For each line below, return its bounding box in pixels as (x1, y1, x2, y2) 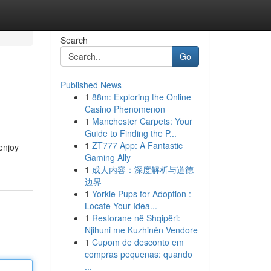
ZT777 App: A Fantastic (91, 139, 183, 151)
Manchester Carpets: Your (91, 115, 192, 127)
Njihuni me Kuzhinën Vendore (84, 224, 198, 236)
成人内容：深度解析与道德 (91, 163, 194, 175)
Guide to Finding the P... (84, 127, 177, 139)
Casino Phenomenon (84, 103, 165, 115)
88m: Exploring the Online (91, 91, 191, 103)
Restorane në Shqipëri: (91, 212, 180, 224)
